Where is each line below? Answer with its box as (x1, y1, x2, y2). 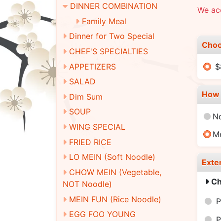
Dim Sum (69, 91, 103, 102)
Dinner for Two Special (69, 31, 154, 41)
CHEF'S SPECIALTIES (69, 46, 148, 57)
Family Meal (81, 16, 126, 26)
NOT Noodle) (63, 179, 112, 189)
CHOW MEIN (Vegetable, (69, 167, 161, 177)
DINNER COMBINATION (70, 1, 157, 11)
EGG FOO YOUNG (69, 209, 136, 220)
